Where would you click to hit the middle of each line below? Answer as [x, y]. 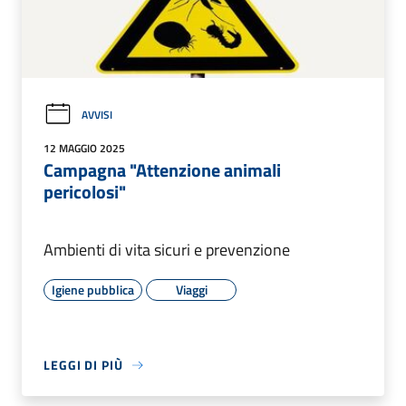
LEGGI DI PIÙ [83, 365]
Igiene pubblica [93, 290]
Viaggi [191, 290]
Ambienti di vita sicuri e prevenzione [167, 250]
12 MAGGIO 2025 [84, 149]
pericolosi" [85, 192]
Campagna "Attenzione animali [162, 170]
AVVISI [97, 115]
